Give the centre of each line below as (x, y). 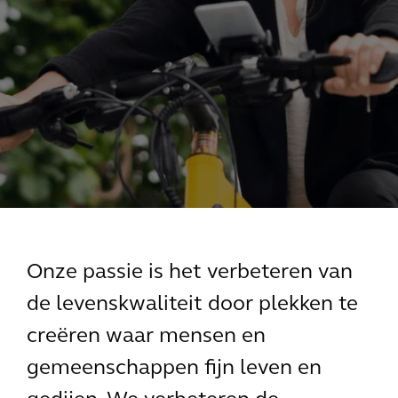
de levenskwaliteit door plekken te (192, 305)
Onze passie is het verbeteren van (190, 273)
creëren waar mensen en (146, 337)
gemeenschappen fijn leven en (174, 369)
